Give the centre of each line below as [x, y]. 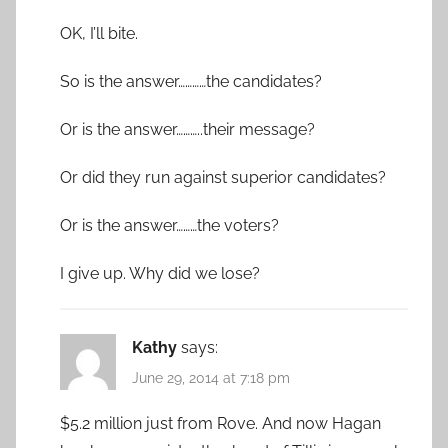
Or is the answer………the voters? [169, 226]
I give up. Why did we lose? [160, 274]
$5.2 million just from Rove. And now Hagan [220, 423]
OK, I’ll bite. [99, 34]
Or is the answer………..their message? [187, 130]
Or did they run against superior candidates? [223, 178]
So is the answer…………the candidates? [191, 82]
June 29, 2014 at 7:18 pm [211, 378]
